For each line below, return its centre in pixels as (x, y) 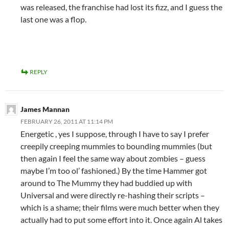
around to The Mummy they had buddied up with (106, 183)
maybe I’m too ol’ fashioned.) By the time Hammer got (114, 171)
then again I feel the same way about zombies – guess (113, 158)
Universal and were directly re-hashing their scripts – (113, 195)
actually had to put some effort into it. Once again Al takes (121, 220)
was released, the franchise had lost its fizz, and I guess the (121, 7)
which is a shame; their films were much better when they (120, 208)
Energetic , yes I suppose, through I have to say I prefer (115, 134)
